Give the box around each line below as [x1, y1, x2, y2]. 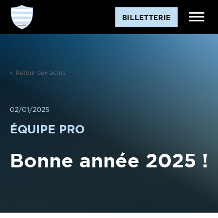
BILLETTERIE [122, 13, 171, 21]
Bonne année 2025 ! [10, 149, 208, 171]
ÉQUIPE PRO [10, 122, 85, 136]
